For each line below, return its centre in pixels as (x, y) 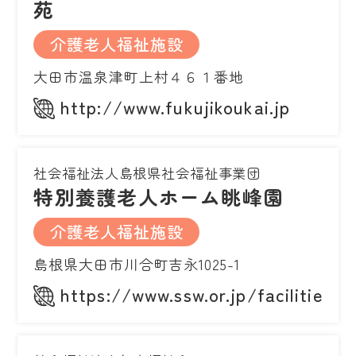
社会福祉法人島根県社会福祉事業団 (147, 172)
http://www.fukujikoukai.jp (176, 106)
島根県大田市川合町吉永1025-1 (137, 263)
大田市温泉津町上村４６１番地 (139, 76)
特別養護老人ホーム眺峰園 (159, 196)
